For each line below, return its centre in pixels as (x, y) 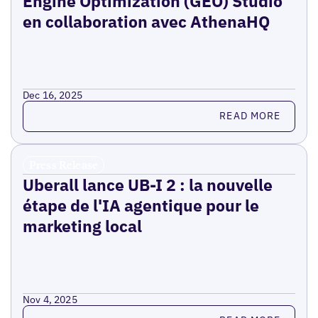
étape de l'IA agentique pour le (141, 205)
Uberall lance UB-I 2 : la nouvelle (147, 184)
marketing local (82, 225)
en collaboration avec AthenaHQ (146, 21)
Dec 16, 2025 (53, 95)
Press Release (64, 164)
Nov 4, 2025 (50, 299)
